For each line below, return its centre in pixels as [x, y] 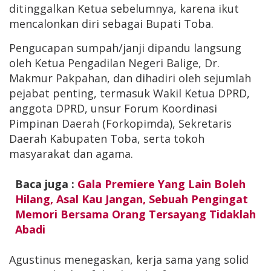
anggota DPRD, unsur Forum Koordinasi [113, 108]
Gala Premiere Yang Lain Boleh [162, 184]
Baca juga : [46, 184]
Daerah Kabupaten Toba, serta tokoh [107, 139]
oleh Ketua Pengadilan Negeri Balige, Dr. [114, 63]
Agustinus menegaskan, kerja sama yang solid [129, 260]
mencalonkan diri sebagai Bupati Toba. [111, 24]
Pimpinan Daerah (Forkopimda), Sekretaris [120, 123]
